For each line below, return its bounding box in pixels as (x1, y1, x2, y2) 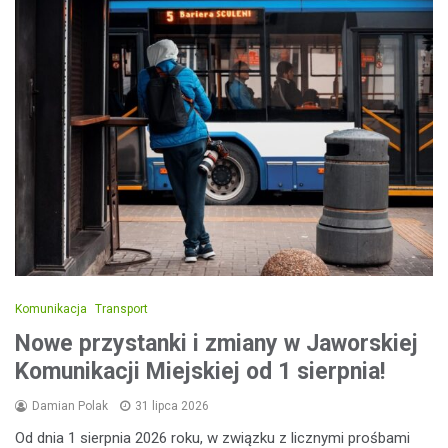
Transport (95, 301, 148, 316)
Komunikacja (15, 301, 87, 316)
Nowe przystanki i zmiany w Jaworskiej (15, 329, 418, 357)
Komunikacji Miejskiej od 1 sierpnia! (15, 357, 385, 385)
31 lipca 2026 (135, 398, 209, 413)
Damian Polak (32, 398, 108, 413)
